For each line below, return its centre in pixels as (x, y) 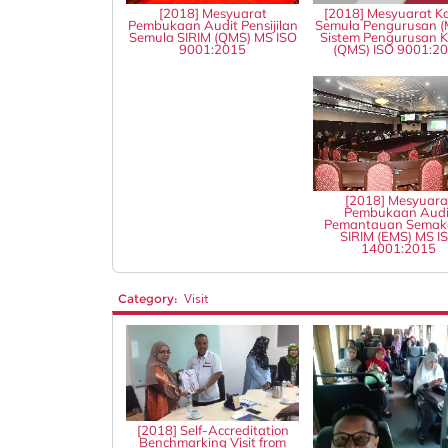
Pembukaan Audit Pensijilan (212, 25)
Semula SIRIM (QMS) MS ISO (212, 37)
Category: (147, 298)
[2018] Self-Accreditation (212, 430)
